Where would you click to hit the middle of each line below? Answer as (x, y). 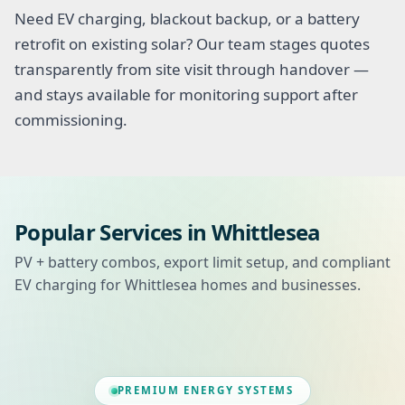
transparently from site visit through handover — (192, 69)
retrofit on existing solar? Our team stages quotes (192, 43)
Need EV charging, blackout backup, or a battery (187, 18)
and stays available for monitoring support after (186, 94)
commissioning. (71, 119)
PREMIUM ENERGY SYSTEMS (206, 391)
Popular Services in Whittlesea (168, 231)
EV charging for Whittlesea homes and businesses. (188, 284)
